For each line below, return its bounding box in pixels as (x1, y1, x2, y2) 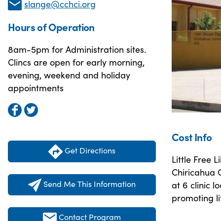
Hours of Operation (8, 19, 95, 35)
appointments (8, 81, 64, 94)
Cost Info (172, 129, 212, 145)
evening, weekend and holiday (8, 69, 130, 81)
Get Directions (63, 145, 115, 156)
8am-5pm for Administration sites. (8, 43, 146, 56)
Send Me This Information (43, 178, 136, 189)
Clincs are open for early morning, (8, 56, 145, 69)
